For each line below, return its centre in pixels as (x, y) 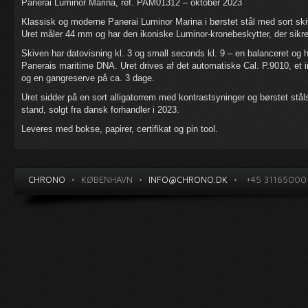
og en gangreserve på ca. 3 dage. (88, 78)
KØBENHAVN (107, 179)
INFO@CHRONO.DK (188, 179)
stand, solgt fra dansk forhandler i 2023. (100, 110)
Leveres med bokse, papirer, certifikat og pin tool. (120, 129)
